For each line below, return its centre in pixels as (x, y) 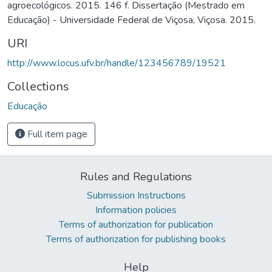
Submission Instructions (136, 195)
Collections (38, 86)
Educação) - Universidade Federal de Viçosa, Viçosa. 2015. (131, 20)
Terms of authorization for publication (136, 224)
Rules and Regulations (136, 176)
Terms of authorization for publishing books (136, 239)
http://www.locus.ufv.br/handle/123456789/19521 (117, 63)
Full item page (56, 134)
